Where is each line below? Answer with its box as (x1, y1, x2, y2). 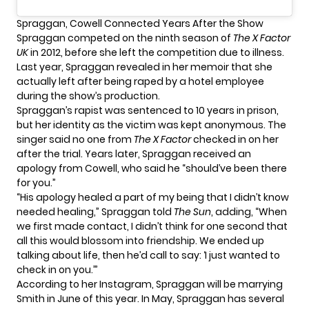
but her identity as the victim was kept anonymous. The (17, 117, 286, 132)
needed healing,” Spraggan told (17, 204, 174, 219)
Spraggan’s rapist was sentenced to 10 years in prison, (17, 103, 279, 117)
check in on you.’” (17, 262, 98, 277)
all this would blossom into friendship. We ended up (17, 233, 264, 248)
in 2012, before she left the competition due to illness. (28, 45, 284, 59)
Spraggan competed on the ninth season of (17, 30, 233, 45)
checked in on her (193, 132, 279, 146)
